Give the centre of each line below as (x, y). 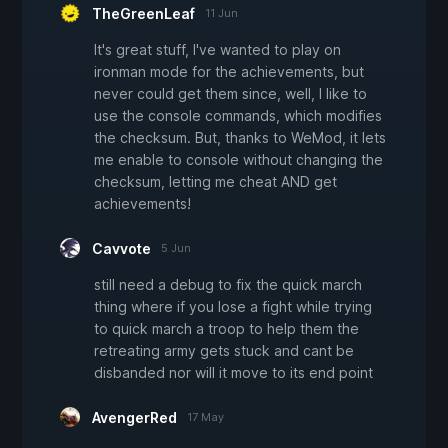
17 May (205, 416)
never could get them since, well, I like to (230, 93)
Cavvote (121, 248)
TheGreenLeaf (143, 13)
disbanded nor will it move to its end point (233, 372)
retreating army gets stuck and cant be (224, 350)
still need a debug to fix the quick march (228, 284)
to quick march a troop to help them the (226, 328)
